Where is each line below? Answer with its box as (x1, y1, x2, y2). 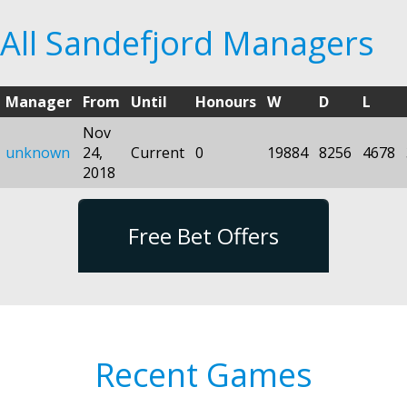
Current (131, 142, 184, 163)
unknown (5, 142, 70, 163)
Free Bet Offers (128, 220, 279, 251)
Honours (195, 91, 256, 112)
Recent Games (94, 352, 313, 397)
